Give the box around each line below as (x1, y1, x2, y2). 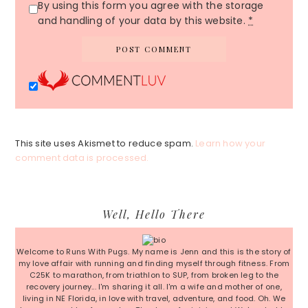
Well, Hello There (102, 207, 206, 222)
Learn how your (195, 137, 266, 151)
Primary (14, 199, 85, 223)
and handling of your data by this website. (38, 14, 248, 28)
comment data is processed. (15, 151, 149, 165)
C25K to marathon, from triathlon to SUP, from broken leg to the (29, 269, 279, 281)
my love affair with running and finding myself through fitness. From (18, 258, 290, 269)
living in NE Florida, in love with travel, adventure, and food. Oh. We (22, 293, 285, 305)
